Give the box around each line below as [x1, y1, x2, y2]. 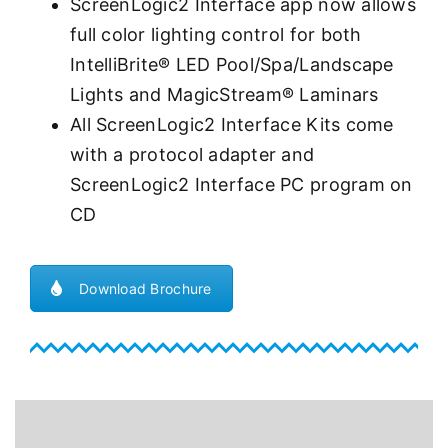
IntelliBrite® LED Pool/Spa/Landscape [70, 53, 394, 75]
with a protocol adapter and [70, 143, 315, 165]
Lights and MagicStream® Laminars [70, 83, 379, 105]
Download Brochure [79, 279, 212, 297]
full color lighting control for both [70, 23, 362, 45]
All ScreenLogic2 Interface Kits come [70, 113, 394, 135]
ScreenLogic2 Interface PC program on [70, 173, 413, 195]
